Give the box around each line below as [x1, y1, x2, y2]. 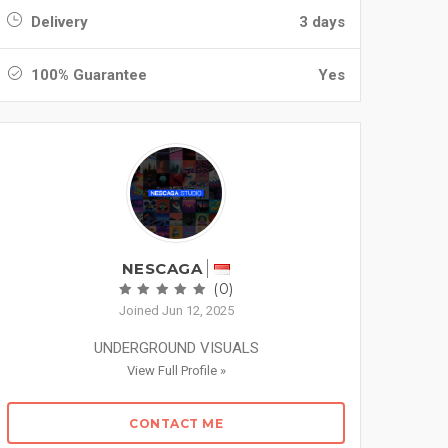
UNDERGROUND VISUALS [93, 339, 259, 357]
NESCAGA [121, 259, 202, 278]
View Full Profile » [126, 363, 226, 378]
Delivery [27, 13, 88, 31]
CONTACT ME [129, 416, 223, 431]
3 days [299, 13, 345, 31]
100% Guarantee [27, 66, 147, 84]
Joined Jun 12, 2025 [118, 303, 234, 318]
